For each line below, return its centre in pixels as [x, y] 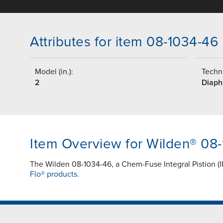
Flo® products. [55, 174]
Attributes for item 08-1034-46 [124, 42]
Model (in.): [54, 72]
